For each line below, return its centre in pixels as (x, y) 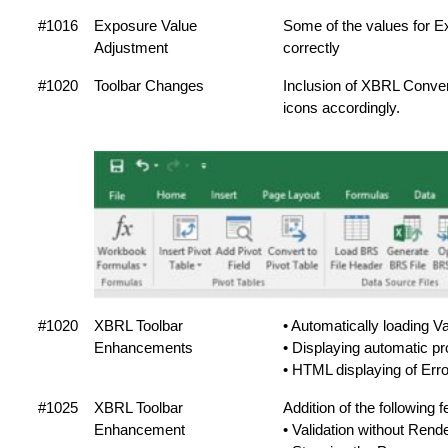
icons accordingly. (341, 107)
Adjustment (131, 47)
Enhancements (143, 347)
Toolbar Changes (149, 85)
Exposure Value (145, 25)
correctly (311, 47)
